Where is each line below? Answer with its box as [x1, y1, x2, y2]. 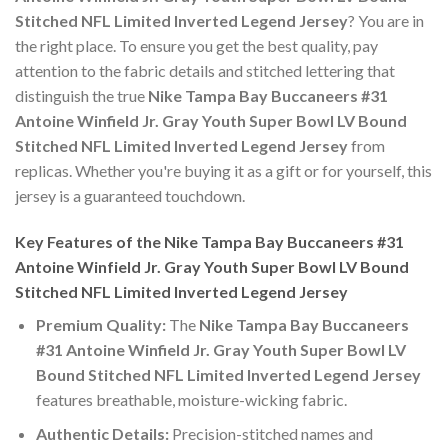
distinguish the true [15, 85, 148, 105]
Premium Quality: [35, 314, 166, 334]
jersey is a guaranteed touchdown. [15, 185, 245, 205]
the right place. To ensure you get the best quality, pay [15, 35, 378, 55]
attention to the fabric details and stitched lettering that [15, 60, 395, 80]
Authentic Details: [35, 424, 169, 444]
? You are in [348, 10, 424, 30]
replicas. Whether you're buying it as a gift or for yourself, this [15, 160, 432, 180]
